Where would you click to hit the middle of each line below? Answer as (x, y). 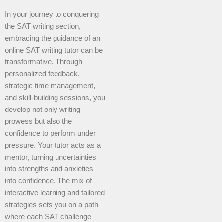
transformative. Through (44, 62)
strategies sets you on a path (52, 204)
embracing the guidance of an (53, 38)
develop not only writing (43, 109)
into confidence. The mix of (48, 181)
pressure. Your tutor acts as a (53, 145)
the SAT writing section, (43, 26)
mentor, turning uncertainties (51, 157)
